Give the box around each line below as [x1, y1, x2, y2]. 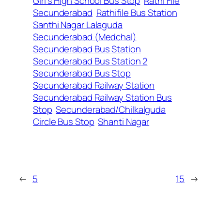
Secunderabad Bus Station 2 [33, 54, 148, 67]
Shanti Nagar [98, 115, 150, 128]
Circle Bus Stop [33, 115, 94, 128]
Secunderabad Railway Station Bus [33, 91, 172, 104]
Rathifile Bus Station [96, 6, 177, 19]
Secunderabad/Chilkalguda [56, 103, 166, 116]
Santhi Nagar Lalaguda [33, 18, 123, 31]
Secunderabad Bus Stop [33, 66, 131, 79]
